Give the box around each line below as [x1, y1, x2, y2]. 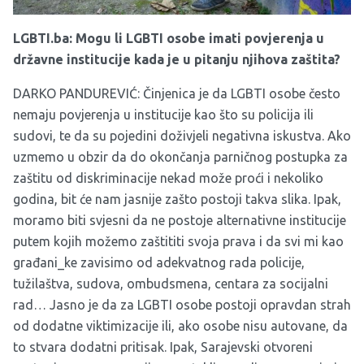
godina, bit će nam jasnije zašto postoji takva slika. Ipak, [13, 191, 341, 206]
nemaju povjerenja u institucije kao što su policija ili [13, 106, 314, 122]
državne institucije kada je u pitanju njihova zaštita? [13, 51, 340, 67]
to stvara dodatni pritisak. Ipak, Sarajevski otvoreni [13, 339, 313, 354]
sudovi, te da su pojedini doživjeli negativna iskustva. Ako [13, 128, 351, 143]
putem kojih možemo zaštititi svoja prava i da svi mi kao [13, 233, 344, 249]
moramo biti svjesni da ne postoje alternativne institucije [13, 212, 346, 227]
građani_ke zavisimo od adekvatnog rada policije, [13, 254, 305, 270]
